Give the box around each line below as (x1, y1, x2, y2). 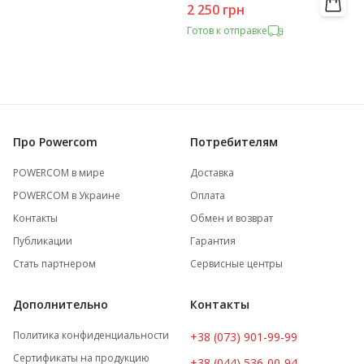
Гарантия (190, 234, 236, 248)
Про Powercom (13, 134, 97, 149)
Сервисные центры (190, 257, 283, 271)
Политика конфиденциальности (13, 328, 169, 342)
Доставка (190, 166, 234, 180)
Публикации (13, 234, 72, 248)
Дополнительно (13, 297, 108, 312)
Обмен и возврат (190, 211, 273, 225)
